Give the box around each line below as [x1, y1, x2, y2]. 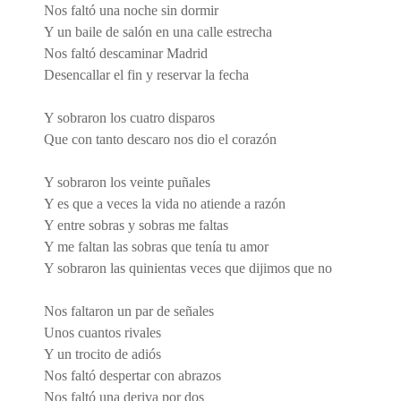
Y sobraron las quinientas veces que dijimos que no [44, 260, 332, 276]
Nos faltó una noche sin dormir [44, 2, 218, 18]
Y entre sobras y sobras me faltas [44, 217, 228, 233]
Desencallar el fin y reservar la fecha [44, 66, 249, 82]
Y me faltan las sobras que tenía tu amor [44, 238, 269, 254]
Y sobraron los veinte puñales [44, 174, 210, 190]
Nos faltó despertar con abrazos [44, 367, 221, 383]
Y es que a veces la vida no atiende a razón [44, 195, 286, 211]
